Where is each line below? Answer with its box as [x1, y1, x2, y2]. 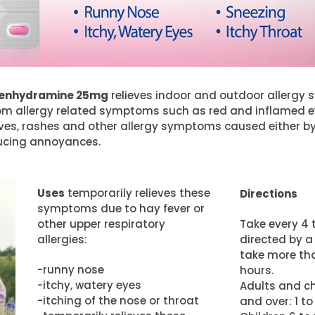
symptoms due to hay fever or [37, 200, 205, 216]
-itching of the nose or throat [37, 292, 199, 308]
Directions [239, 186, 297, 201]
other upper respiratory [37, 216, 165, 231]
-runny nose [37, 262, 104, 277]
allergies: [37, 231, 87, 247]
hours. [239, 262, 274, 278]
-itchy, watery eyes [37, 277, 141, 292]
